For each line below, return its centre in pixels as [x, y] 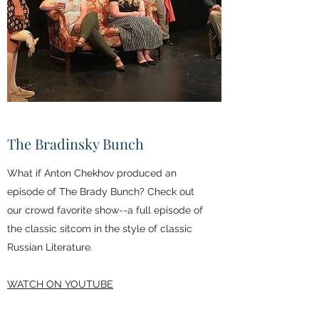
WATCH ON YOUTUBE [60, 284]
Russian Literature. [50, 247]
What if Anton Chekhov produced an [92, 173]
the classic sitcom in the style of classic [100, 229]
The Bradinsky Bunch [75, 143]
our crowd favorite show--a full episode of [105, 210]
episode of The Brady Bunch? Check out [101, 192]
